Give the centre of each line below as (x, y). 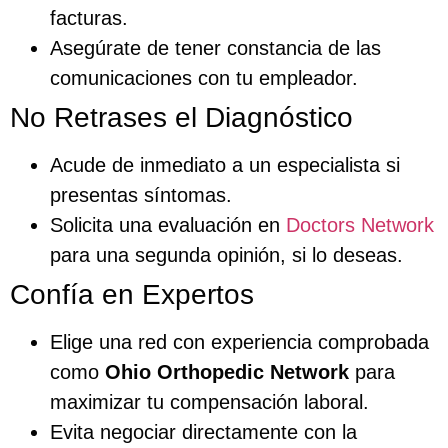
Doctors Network (360, 225)
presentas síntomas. (141, 195)
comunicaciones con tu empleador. (204, 78)
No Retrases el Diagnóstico (181, 118)
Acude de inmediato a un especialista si (225, 165)
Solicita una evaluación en (168, 225)
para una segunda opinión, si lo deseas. (226, 255)
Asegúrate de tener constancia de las (215, 48)
